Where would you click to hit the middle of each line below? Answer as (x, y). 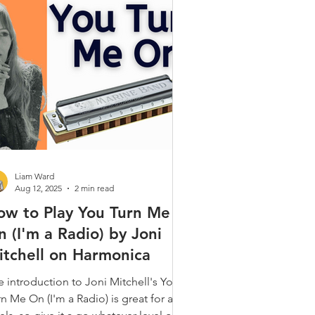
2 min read (94, 188)
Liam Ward (34, 176)
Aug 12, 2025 (38, 188)
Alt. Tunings (72, 66)
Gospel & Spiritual (55, 10)
